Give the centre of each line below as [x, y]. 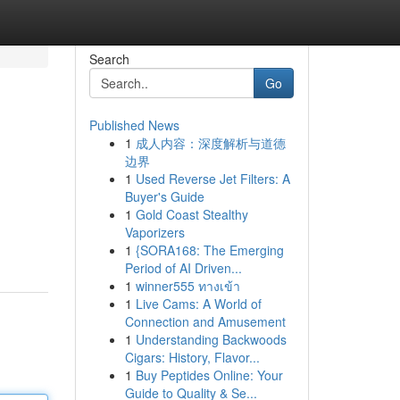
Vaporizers [154, 232]
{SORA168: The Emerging [209, 250]
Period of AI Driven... [183, 268]
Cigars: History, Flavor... [192, 357]
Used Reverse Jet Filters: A [212, 179]
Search [109, 59]
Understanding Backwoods [211, 339]
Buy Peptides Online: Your [209, 375]
